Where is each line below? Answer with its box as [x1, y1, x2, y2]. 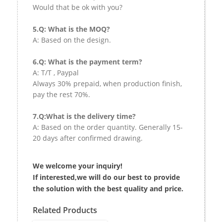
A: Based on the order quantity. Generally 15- [33, 122, 183, 132]
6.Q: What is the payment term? [33, 56, 142, 66]
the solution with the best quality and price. [33, 183, 183, 193]
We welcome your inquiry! [33, 161, 122, 170]
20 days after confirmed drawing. [33, 133, 143, 143]
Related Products [33, 204, 97, 216]
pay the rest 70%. [33, 89, 90, 99]
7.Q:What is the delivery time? [33, 111, 136, 121]
